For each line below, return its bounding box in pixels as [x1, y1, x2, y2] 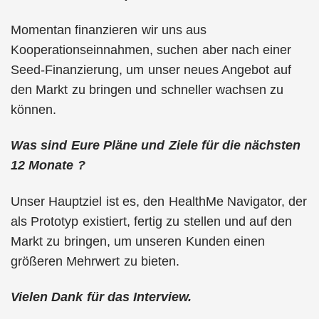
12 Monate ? [11, 158, 85, 172]
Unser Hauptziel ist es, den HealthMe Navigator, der [11, 194, 308, 209]
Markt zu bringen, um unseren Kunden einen [11, 234, 265, 249]
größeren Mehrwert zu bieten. [11, 253, 179, 268]
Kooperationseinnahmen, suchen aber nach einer [11, 42, 292, 57]
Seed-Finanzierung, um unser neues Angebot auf [11, 62, 291, 77]
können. [11, 102, 56, 117]
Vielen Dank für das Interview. [11, 290, 192, 304]
